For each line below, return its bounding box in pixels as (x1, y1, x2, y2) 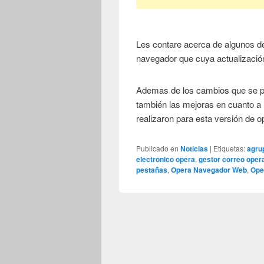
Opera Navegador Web (171, 164, 247, 175)
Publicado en (136, 143, 179, 153)
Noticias (180, 143, 209, 154)
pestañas (136, 164, 168, 175)
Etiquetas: (213, 143, 246, 153)
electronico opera (136, 153, 196, 164)
